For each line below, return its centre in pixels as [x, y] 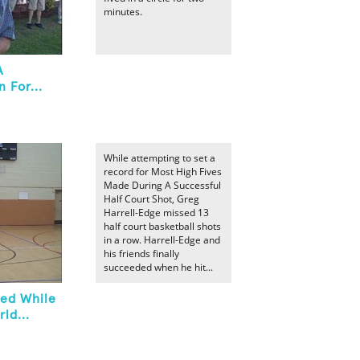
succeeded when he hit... [158, 267]
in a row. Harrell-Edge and [162, 240]
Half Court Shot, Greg [151, 199]
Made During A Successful [162, 185]
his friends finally [141, 254]
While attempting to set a [160, 158]
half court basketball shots [162, 226]
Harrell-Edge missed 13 [156, 213]
